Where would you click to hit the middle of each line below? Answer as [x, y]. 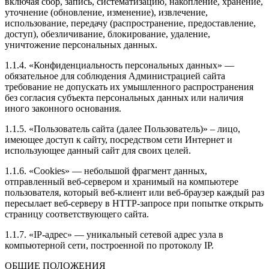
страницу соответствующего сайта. [77, 214]
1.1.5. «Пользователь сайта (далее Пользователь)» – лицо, [122, 128]
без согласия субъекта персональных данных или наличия [124, 97]
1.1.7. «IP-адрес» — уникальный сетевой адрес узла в [114, 234]
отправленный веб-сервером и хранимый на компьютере [122, 181]
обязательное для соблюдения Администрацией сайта [115, 76]
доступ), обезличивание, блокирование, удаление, [107, 34]
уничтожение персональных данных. [81, 44]
